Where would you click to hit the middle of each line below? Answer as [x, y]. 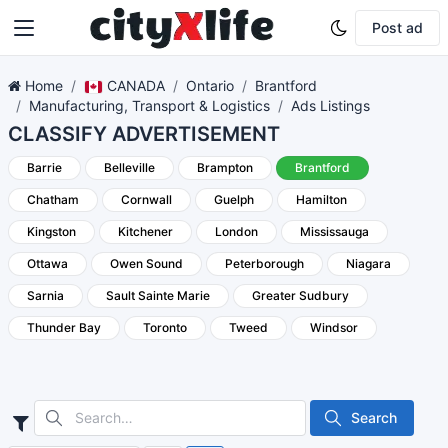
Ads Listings [330, 105]
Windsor [334, 327]
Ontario [209, 85]
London [236, 231]
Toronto [165, 327]
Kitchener [145, 231]
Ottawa [47, 263]
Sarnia [45, 295]
